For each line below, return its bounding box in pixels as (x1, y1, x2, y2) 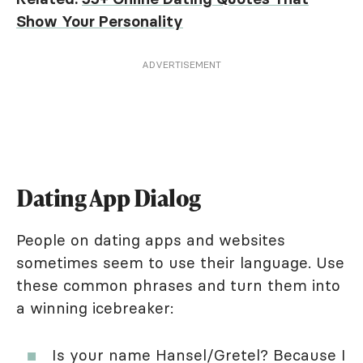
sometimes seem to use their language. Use (16, 253, 344, 272)
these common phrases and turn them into (16, 275, 340, 295)
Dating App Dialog (16, 182, 201, 213)
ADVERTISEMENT (142, 58, 221, 70)
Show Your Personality (16, 11, 183, 31)
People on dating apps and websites (16, 230, 285, 250)
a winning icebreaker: (16, 298, 173, 318)
